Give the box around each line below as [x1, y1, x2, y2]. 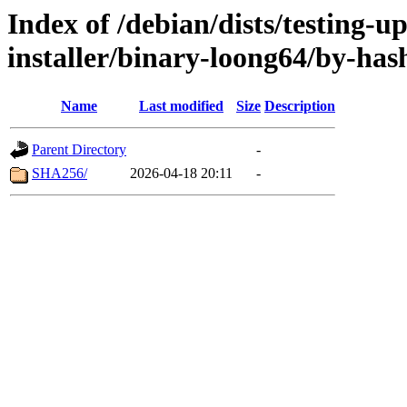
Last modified [139, 98, 223, 114]
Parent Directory [32, 142, 126, 158]
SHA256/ [32, 165, 87, 182]
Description [264, 98, 335, 114]
